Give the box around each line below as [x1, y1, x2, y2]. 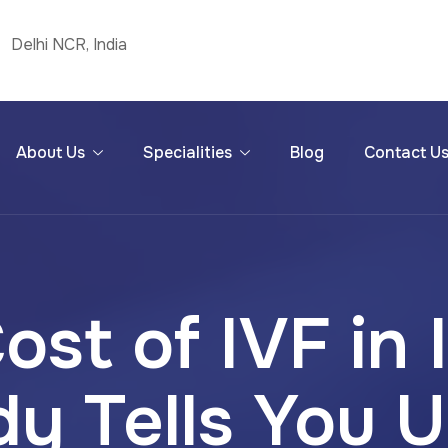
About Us [16, 142, 86, 163]
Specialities [143, 142, 233, 163]
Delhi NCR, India [11, 34, 127, 55]
